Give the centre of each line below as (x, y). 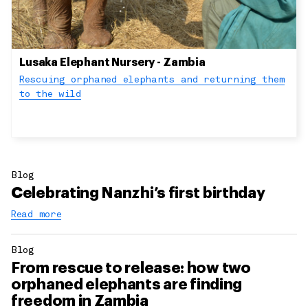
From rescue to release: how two (131, 268)
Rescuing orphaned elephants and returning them (152, 80)
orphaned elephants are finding (127, 285)
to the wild (50, 95)
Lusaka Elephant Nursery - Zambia (112, 63)
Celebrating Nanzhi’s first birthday (138, 194)
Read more (36, 215)
